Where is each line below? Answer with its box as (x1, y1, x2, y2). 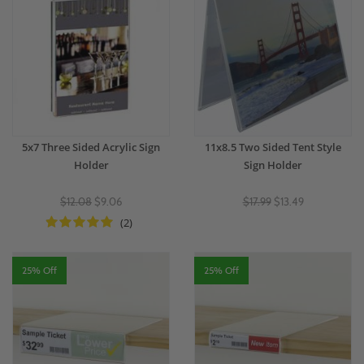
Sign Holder (244, 158, 302, 173)
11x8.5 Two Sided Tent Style (205, 140, 341, 155)
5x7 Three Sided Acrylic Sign (22, 140, 160, 155)
